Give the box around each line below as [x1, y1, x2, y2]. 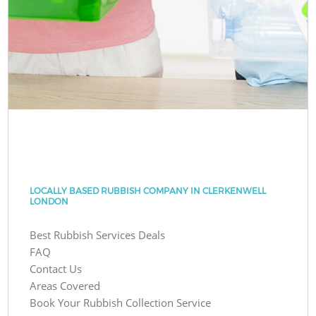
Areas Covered [30, 278, 101, 293]
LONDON [30, 195, 69, 207]
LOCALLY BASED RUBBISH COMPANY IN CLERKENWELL [30, 185, 267, 196]
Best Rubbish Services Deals [30, 227, 166, 242]
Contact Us [30, 261, 83, 276]
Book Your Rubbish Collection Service [30, 295, 212, 310]
